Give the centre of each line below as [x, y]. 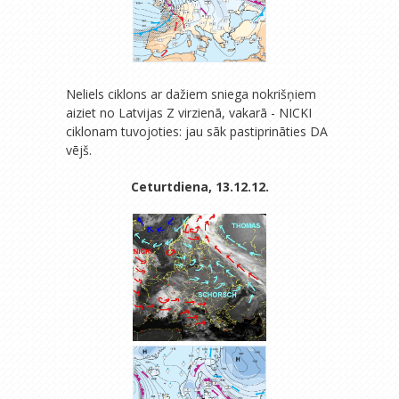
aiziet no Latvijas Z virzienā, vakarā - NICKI [189, 113]
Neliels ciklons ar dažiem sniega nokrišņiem [191, 94]
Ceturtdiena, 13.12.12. [199, 187]
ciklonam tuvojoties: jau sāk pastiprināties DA [197, 132]
